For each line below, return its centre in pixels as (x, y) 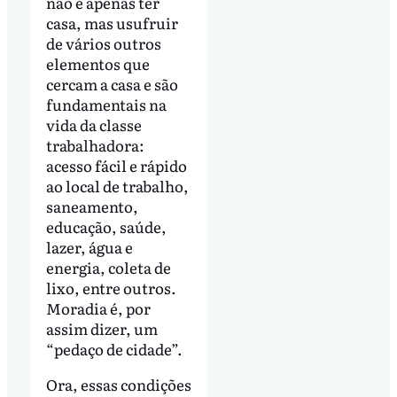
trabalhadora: (95, 145)
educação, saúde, (106, 227)
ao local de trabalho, (117, 186)
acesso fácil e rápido (116, 166)
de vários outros (103, 43)
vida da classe (93, 125)
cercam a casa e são (112, 84)
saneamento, (92, 206)
